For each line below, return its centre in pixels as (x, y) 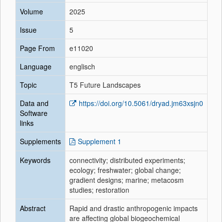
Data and (34, 103)
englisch (82, 66)
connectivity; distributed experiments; (127, 160)
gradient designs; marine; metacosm (127, 180)
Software (34, 113)
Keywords (35, 160)
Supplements (40, 141)
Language (36, 66)
